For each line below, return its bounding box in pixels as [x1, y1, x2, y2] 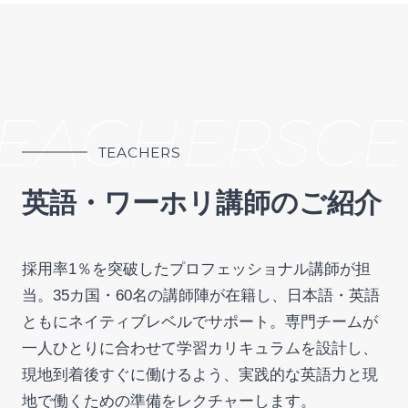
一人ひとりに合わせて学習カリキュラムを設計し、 [21, 339, 378, 357]
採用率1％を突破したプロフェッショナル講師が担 [21, 260, 371, 278]
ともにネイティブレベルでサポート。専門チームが [21, 312, 378, 331]
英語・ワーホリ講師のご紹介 [21, 188, 382, 219]
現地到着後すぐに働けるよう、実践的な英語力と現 [21, 365, 378, 383]
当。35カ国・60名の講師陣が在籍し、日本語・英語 [21, 286, 380, 304]
